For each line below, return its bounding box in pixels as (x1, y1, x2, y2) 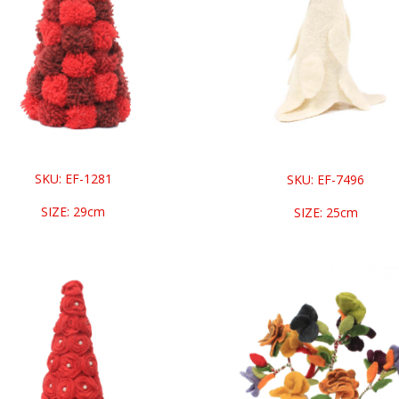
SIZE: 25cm (293, 203, 358, 221)
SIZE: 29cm (41, 203, 106, 221)
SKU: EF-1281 (34, 170, 112, 188)
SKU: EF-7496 (287, 170, 365, 188)
